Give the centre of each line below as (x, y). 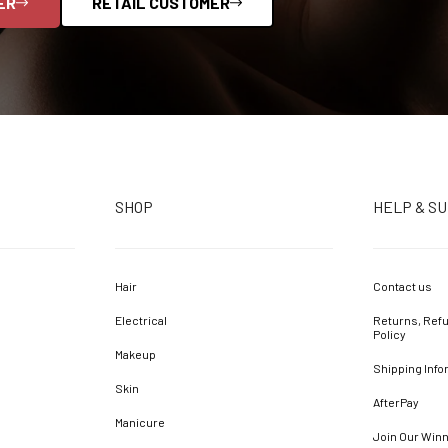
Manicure (139, 422)
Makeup (135, 354)
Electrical (140, 320)
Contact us (403, 286)
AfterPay (396, 402)
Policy (390, 334)
